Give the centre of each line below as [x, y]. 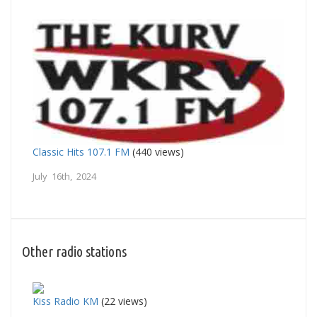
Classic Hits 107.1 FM [81, 151]
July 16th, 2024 [64, 176]
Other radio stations [74, 251]
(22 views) [123, 301]
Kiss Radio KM [65, 301]
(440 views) [157, 151]
